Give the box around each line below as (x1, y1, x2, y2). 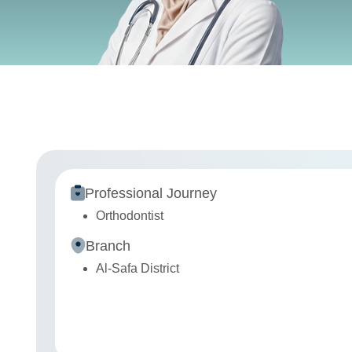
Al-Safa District (96, 262, 179, 276)
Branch (86, 237, 130, 254)
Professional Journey (85, 185, 217, 201)
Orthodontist (96, 209, 163, 223)
